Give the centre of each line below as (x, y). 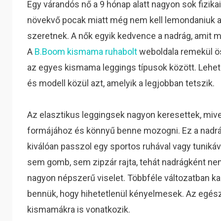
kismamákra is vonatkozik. (79, 209)
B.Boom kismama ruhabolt (86, 52)
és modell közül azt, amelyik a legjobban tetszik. (121, 83)
